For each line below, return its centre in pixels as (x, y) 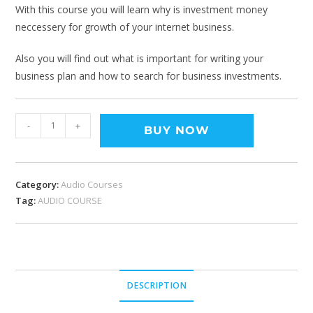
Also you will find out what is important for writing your (140, 58)
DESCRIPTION (156, 285)
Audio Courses (92, 184)
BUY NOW (177, 130)
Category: (38, 184)
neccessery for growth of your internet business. (125, 27)
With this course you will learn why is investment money (142, 9)
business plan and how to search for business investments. (149, 75)
